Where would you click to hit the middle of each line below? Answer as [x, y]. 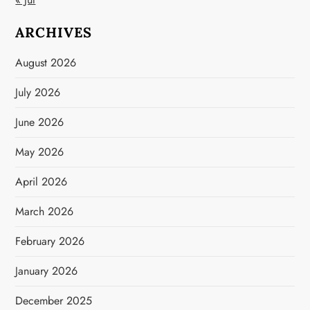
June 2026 [40, 122]
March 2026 [45, 211]
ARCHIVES [54, 32]
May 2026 [40, 152]
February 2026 [50, 241]
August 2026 [46, 63]
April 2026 [42, 182]
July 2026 [38, 92]
